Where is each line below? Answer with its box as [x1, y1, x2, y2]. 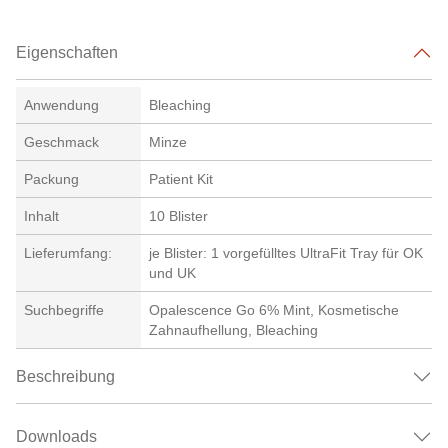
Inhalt [24, 207, 59, 224]
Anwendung [24, 96, 99, 113]
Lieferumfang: [24, 244, 112, 261]
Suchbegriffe [24, 301, 104, 318]
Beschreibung [16, 367, 115, 385]
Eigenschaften [16, 44, 118, 62]
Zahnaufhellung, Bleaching [149, 321, 318, 338]
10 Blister [149, 207, 208, 224]
